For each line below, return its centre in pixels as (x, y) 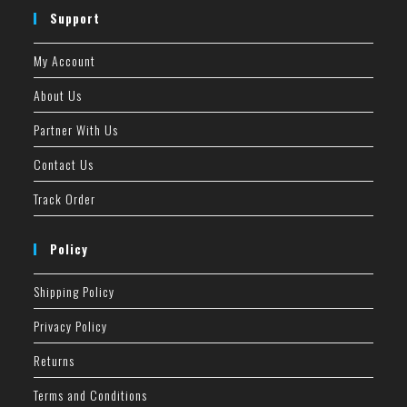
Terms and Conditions (91, 395)
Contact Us (64, 164)
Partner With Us (76, 130)
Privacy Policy (71, 326)
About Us (58, 95)
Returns (55, 361)
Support (75, 19)
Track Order (65, 199)
